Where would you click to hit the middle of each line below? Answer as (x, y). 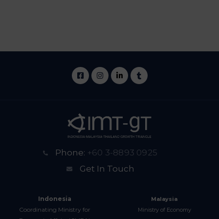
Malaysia (164, 199)
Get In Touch (107, 169)
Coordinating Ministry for (55, 210)
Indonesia (55, 199)
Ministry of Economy (164, 210)
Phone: (71, 153)
